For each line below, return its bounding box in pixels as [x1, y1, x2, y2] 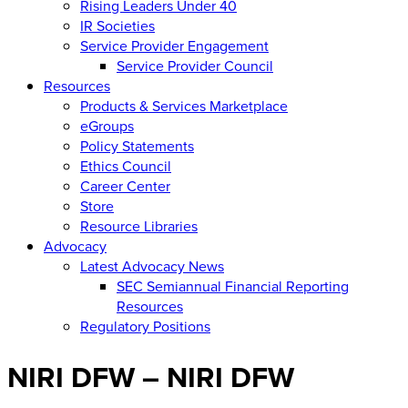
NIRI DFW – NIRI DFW [7, 355, 294, 399]
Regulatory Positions [80, 315, 210, 336]
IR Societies [80, 15, 155, 36]
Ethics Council [80, 155, 171, 176]
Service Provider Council [117, 55, 273, 76]
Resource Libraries [80, 215, 198, 236]
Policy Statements [80, 135, 194, 156]
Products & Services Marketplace [80, 95, 288, 116]
